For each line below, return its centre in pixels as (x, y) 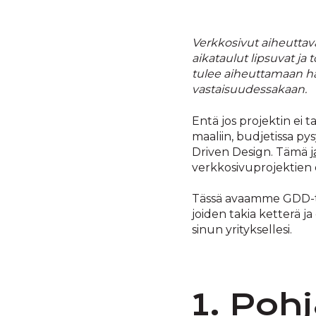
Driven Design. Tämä (251, 152)
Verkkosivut (225, 43)
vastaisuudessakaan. (249, 90)
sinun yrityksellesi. (242, 229)
